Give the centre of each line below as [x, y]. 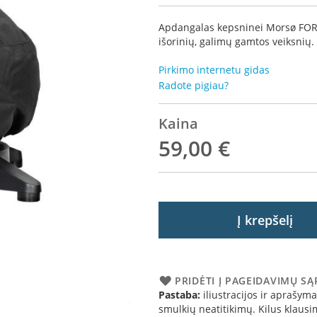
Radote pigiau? [194, 85]
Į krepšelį [265, 220]
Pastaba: [179, 295]
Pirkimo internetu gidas [214, 70]
